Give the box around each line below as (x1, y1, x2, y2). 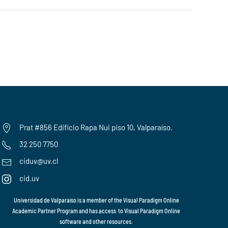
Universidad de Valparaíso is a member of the (13, 196, 123, 204)
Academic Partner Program (12, 207, 79, 214)
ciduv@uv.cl (19, 156, 58, 166)
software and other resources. (60, 217, 133, 225)
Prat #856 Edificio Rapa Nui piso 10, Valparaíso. (19, 123, 173, 132)
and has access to (79, 207, 125, 214)
